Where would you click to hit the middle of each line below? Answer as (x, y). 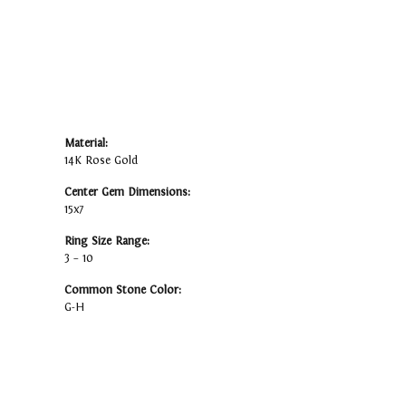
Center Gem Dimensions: (127, 193)
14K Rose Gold (101, 161)
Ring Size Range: (107, 242)
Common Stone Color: (123, 290)
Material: (86, 144)
